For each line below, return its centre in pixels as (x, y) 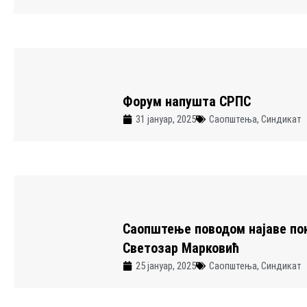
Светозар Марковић (181, 248)
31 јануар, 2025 (165, 119)
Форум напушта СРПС (186, 101)
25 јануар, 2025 (165, 266)
